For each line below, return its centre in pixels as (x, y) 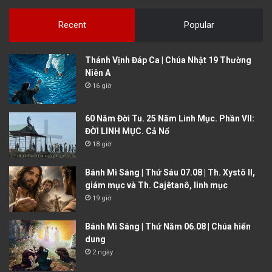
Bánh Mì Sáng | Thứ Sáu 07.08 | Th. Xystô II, (170, 173)
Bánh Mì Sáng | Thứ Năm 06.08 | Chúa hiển (168, 227)
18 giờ (102, 144)
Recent (72, 25)
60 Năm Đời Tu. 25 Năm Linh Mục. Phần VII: (170, 119)
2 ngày (103, 253)
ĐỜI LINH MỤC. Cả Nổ (127, 131)
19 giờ (102, 199)
